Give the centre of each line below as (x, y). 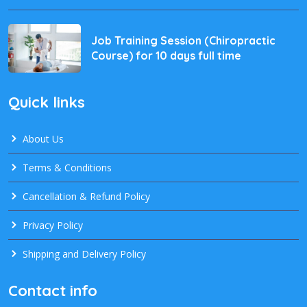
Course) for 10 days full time (166, 56)
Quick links (47, 102)
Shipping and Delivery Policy (83, 254)
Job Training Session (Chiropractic (183, 41)
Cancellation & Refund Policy (85, 196)
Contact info (53, 290)
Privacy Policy (51, 225)
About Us (42, 138)
